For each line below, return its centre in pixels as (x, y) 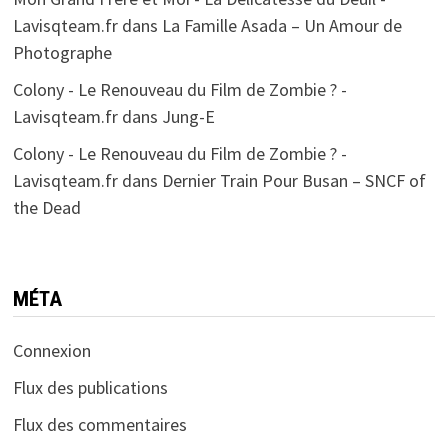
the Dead (46, 208)
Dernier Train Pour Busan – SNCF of (293, 181)
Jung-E (188, 117)
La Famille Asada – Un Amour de (281, 26)
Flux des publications (90, 388)
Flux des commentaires (99, 425)
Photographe (62, 53)
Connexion (51, 351)
